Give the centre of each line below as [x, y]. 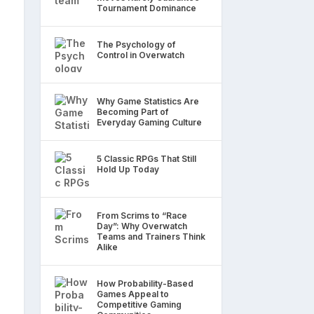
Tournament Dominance [146, 8]
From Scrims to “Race [142, 215]
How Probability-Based [145, 283]
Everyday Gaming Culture [149, 122]
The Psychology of [136, 44]
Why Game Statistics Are [148, 101]
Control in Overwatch [141, 55]
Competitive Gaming [139, 304]
